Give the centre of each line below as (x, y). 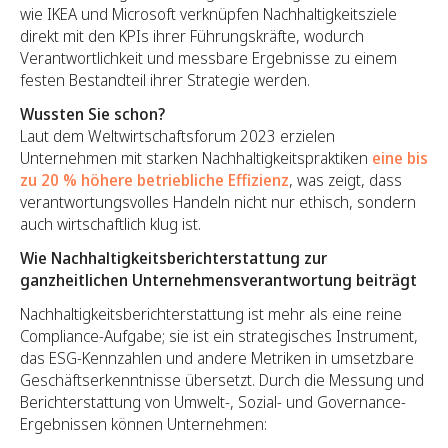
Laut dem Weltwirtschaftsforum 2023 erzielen (177, 135)
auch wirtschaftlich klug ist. (110, 223)
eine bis (400, 157)
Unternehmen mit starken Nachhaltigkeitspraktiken (196, 157)
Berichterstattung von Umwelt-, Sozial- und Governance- (213, 401)
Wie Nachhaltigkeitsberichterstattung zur (173, 257)
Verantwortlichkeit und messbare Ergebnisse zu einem (208, 57)
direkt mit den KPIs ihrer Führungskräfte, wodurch (192, 35)
